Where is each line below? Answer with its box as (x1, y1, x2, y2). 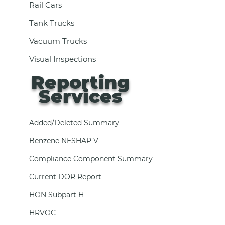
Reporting (31, 71, 130, 93)
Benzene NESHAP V (29, 136, 98, 145)
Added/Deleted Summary (29, 118, 119, 127)
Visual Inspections (29, 54, 96, 64)
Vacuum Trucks (29, 36, 87, 46)
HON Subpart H (29, 190, 84, 199)
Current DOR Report (29, 172, 101, 181)
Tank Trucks (29, 18, 74, 28)
